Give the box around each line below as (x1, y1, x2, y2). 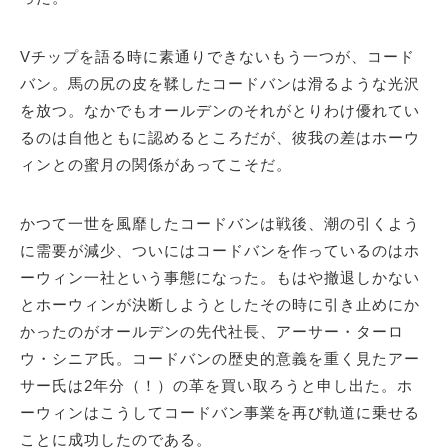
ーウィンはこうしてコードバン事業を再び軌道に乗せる (20, 404, 420, 422)
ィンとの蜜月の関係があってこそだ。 (20, 156, 292, 174)
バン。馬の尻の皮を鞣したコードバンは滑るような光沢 (20, 75, 420, 93)
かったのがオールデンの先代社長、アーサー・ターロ (20, 323, 404, 341)
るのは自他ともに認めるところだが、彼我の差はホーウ (20, 129, 420, 147)
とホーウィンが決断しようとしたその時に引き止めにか (20, 296, 420, 314)
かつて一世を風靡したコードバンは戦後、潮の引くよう (20, 215, 420, 233)
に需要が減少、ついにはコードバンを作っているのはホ (20, 242, 420, 260)
